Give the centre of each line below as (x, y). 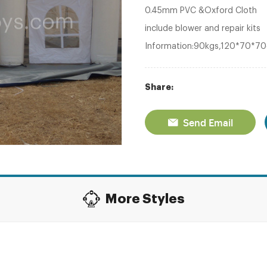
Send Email (208, 122)
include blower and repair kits (202, 29)
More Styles (145, 199)
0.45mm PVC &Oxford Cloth (201, 11)
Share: (159, 87)
